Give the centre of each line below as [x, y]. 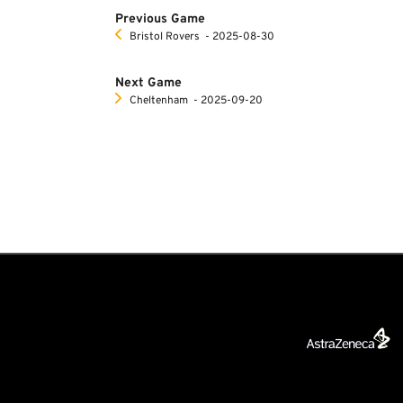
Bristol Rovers [165, 37]
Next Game [148, 83]
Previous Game [160, 19]
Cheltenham [159, 101]
